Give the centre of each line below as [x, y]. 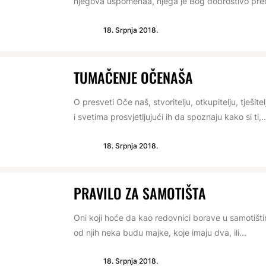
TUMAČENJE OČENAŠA [133, 77]
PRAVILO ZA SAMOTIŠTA [140, 193]
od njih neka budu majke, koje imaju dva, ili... [160, 232]
